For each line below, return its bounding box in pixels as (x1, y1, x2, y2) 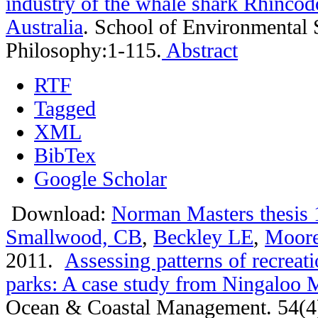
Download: (6, 202, 111, 225)
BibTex (34, 143, 96, 167)
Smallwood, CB (6, 225, 142, 248)
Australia (6, 15, 83, 38)
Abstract (162, 38, 238, 62)
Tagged (34, 97, 96, 120)
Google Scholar (34, 167, 167, 190)
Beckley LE (153, 225, 253, 248)
